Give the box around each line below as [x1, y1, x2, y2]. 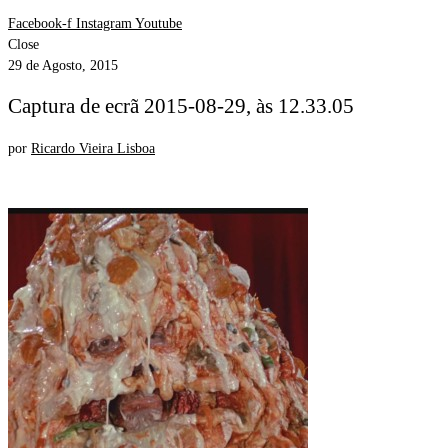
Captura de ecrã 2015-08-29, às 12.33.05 [8, 94, 354, 119]
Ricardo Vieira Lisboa [31, 140, 155, 156]
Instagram [76, 16, 132, 31]
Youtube [135, 16, 182, 31]
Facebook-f [8, 16, 72, 31]
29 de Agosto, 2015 [8, 58, 118, 73]
